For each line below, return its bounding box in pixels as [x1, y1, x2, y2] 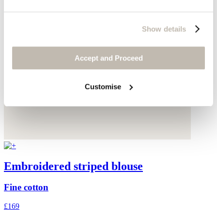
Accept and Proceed [74, 54, 143, 62]
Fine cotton [4, 182, 48, 193]
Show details [142, 24, 186, 33]
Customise [85, 82, 122, 91]
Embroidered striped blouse [4, 159, 143, 172]
